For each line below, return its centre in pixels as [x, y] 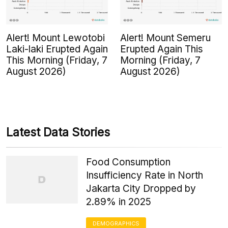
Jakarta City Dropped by [141, 188]
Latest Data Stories [58, 132]
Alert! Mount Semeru [165, 38]
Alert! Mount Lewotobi [55, 38]
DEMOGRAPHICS [116, 223]
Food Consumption [129, 162]
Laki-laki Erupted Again [57, 49]
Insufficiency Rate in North [145, 175]
